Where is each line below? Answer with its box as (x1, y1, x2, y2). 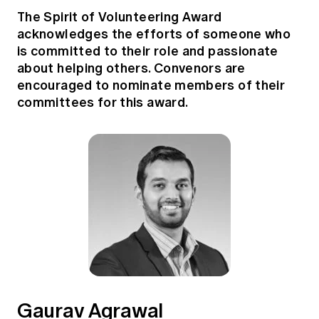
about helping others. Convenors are (17, 58, 246, 78)
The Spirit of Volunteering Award (17, 6, 222, 26)
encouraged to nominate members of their (17, 75, 286, 95)
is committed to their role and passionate (17, 41, 278, 61)
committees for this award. (17, 92, 189, 112)
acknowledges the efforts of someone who (17, 23, 291, 43)
